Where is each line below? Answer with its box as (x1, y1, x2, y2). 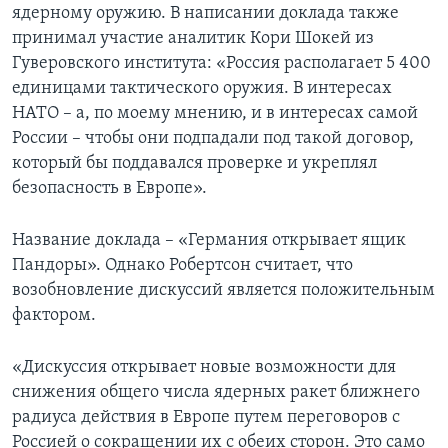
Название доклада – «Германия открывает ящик (12, 230, 406, 250)
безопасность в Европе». (12, 178, 207, 198)
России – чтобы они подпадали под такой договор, (12, 128, 414, 148)
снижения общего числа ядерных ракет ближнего (12, 382, 420, 402)
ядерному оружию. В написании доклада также (12, 3, 399, 23)
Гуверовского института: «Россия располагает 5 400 (12, 53, 431, 73)
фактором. (12, 305, 96, 325)
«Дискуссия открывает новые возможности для (12, 357, 396, 377)
